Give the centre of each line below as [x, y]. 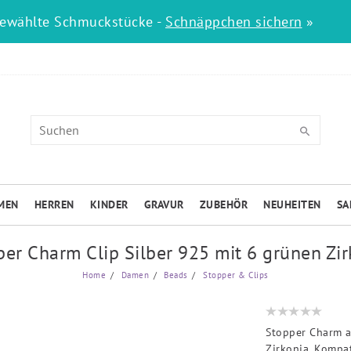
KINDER [109, 205]
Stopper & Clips [234, 275]
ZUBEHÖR [224, 205]
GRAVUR [164, 205]
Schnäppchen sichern [234, 22]
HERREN [54, 205]
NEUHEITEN [292, 205]
